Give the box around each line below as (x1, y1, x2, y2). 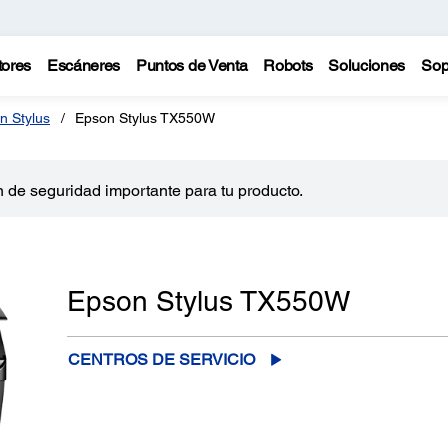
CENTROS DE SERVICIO (67, 350, 255, 369)
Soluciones (328, 56, 406, 75)
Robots (263, 56, 313, 75)
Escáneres (46, 56, 121, 75)
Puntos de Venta (136, 56, 248, 75)
